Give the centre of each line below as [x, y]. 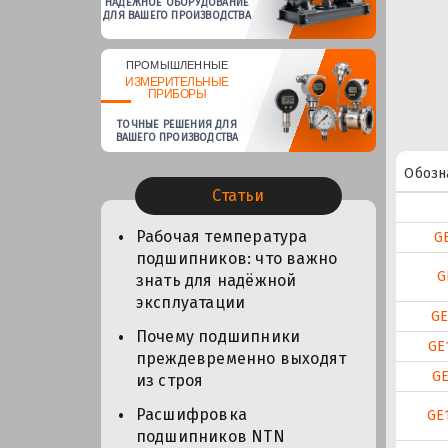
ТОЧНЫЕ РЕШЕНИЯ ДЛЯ [177, 124]
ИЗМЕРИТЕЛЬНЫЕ [177, 81]
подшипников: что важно [236, 259]
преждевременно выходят [241, 359]
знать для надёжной [216, 281]
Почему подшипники [218, 337]
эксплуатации [190, 303]
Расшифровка [191, 415]
